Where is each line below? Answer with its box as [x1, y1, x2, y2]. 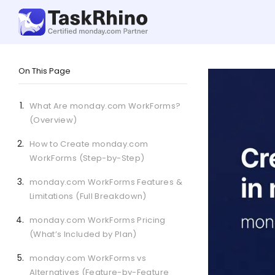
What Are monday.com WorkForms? [29, 100, 181, 112]
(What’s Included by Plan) [29, 228, 137, 240]
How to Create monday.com [29, 138, 149, 150]
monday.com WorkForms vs [29, 252, 147, 264]
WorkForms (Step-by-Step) [29, 152, 145, 164]
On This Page [18, 65, 71, 77]
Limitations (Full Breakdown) [29, 190, 147, 202]
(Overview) [29, 114, 77, 126]
